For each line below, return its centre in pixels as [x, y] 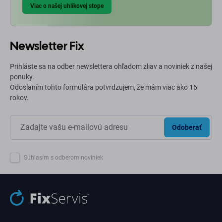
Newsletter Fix [47, 46]
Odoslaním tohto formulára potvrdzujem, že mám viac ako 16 [104, 87]
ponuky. [23, 77]
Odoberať [187, 127]
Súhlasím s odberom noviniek [63, 158]
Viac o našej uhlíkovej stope [67, 6]
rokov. [19, 98]
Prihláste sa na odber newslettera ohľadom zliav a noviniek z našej [111, 67]
